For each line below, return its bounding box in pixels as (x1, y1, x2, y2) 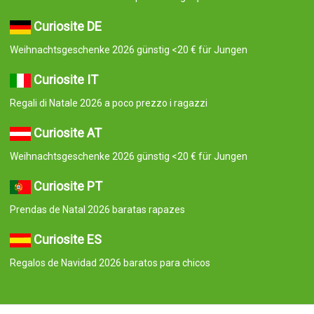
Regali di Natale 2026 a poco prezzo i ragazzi (9, 97, 207, 109)
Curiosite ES (33, 231, 102, 247)
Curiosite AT (33, 125, 102, 140)
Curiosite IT (33, 71, 98, 87)
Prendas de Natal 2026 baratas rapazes (9, 203, 185, 215)
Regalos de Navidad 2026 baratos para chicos (9, 257, 210, 268)
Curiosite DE (33, 18, 102, 34)
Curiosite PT (33, 178, 102, 193)
